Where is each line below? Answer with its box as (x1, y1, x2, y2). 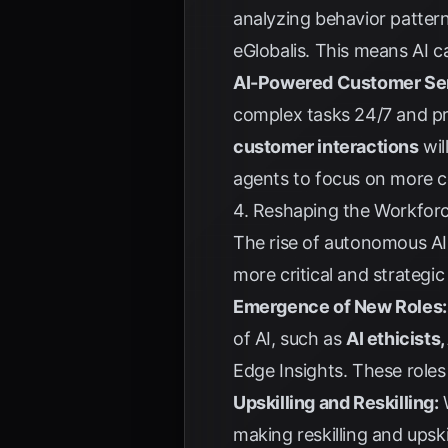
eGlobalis (233, 40, 306, 61)
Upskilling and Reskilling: (233, 392, 439, 413)
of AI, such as (233, 328, 346, 349)
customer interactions (233, 136, 419, 157)
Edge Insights (233, 360, 343, 381)
